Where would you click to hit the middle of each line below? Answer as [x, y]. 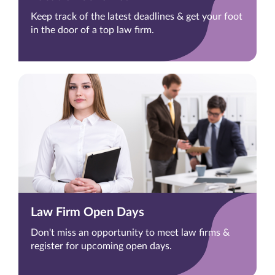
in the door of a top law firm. [92, 30]
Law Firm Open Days [87, 213]
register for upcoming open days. [101, 246]
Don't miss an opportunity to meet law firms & [130, 233]
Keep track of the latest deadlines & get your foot [137, 17]
